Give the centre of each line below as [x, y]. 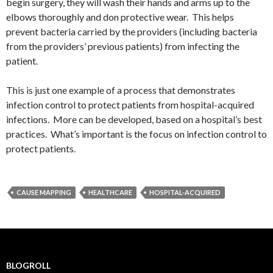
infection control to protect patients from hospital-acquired [130, 105]
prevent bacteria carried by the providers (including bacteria [132, 32]
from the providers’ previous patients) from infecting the [123, 46]
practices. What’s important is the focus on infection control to [136, 134]
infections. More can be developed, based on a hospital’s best [134, 119]
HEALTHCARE [110, 193]
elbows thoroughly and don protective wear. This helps [120, 17]
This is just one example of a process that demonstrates [121, 90]
